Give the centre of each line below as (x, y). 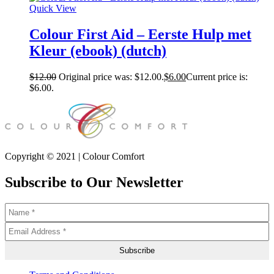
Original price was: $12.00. (111, 76)
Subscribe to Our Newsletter (94, 182)
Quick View (53, 8)
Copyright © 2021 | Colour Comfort (75, 156)
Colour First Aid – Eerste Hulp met (140, 34)
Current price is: (217, 76)
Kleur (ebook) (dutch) (98, 50)
